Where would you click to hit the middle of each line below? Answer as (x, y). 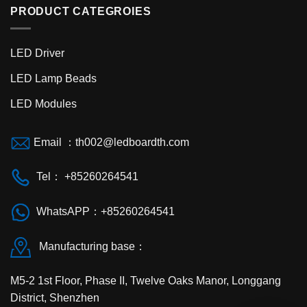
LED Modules (44, 103)
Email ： (53, 142)
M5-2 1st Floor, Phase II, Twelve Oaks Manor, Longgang (146, 280)
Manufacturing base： (88, 247)
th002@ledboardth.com (132, 142)
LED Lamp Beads (53, 78)
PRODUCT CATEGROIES (81, 12)
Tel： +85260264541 (85, 177)
